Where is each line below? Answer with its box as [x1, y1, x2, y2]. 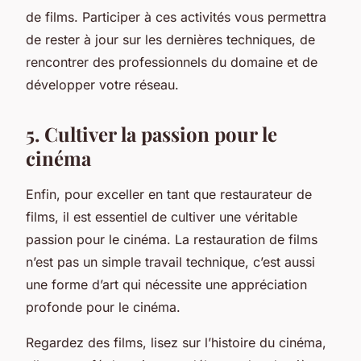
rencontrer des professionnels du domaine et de [26, 53, 317, 70]
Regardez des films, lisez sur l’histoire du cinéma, [26, 334, 326, 351]
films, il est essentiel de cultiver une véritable [26, 208, 297, 225]
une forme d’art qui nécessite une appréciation [26, 276, 307, 293]
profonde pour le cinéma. [26, 298, 180, 315]
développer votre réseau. [26, 76, 179, 93]
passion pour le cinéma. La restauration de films [26, 230, 317, 247]
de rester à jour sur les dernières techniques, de [26, 31, 315, 48]
